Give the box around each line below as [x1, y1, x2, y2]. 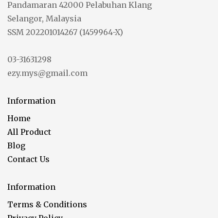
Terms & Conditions [7, 200, 87, 209]
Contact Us [7, 154, 50, 164]
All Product [7, 127, 51, 137]
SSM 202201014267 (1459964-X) [7, 27, 123, 37]
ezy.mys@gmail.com [7, 68, 88, 78]
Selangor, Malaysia [7, 14, 81, 23]
